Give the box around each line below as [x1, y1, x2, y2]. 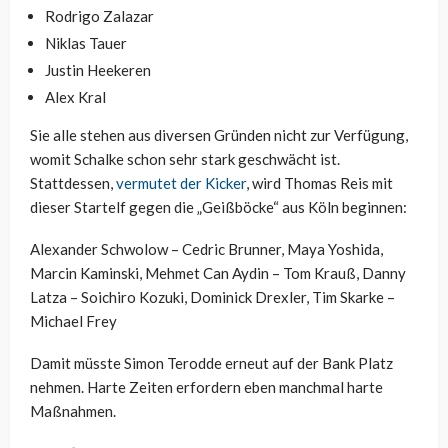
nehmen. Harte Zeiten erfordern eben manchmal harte [30, 377, 383, 396]
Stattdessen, [30, 173, 116, 192]
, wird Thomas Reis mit [246, 173, 393, 192]
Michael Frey [30, 311, 117, 330]
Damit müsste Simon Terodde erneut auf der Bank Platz [30, 353, 393, 372]
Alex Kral [45, 87, 106, 106]
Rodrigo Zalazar [45, 6, 154, 25]
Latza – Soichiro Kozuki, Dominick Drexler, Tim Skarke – [30, 287, 395, 306]
